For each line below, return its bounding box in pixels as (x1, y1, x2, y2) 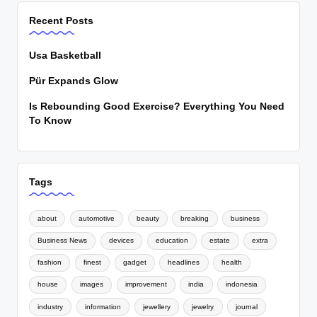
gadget (122, 258, 146, 267)
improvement (125, 280, 167, 289)
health (221, 258, 243, 267)
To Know (29, 115, 71, 126)
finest (83, 258, 101, 267)
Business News (38, 236, 88, 245)
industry (38, 302, 64, 311)
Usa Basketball (29, 50, 101, 61)
